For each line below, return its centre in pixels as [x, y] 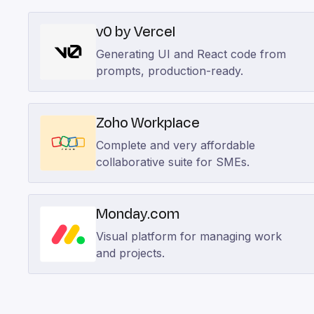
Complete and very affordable [176, 145]
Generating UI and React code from [191, 54]
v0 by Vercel [136, 32]
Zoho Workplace [148, 123]
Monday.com [138, 214]
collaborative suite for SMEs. [173, 162]
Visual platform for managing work [189, 236]
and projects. [130, 253]
